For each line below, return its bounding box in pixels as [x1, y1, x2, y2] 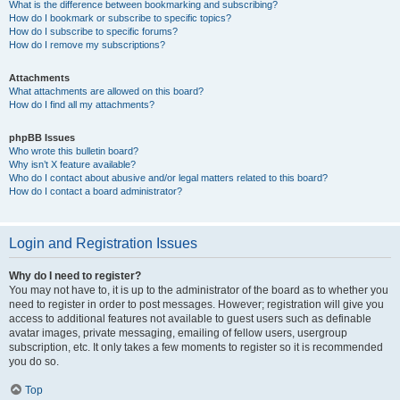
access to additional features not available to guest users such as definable [9, 312, 371, 325]
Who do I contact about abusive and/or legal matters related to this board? [9, 172, 328, 183]
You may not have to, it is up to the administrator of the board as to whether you [9, 284, 388, 296]
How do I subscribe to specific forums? [9, 26, 178, 37]
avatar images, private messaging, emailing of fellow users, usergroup [9, 327, 347, 339]
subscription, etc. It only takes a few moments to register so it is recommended [9, 341, 383, 354]
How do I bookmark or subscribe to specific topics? [9, 12, 231, 23]
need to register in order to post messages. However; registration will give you [9, 298, 384, 311]
